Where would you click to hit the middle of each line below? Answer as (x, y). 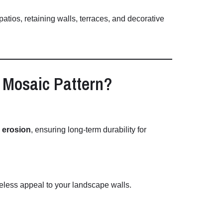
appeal (33, 185)
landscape (92, 185)
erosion (16, 130)
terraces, (96, 19)
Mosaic (28, 84)
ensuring (51, 130)
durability (120, 130)
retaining (41, 19)
